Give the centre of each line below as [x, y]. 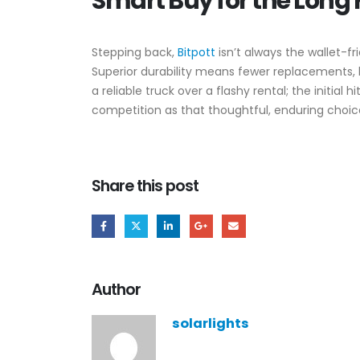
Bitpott [198, 52]
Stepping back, [135, 52]
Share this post [145, 186]
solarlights [211, 323]
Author [117, 289]
